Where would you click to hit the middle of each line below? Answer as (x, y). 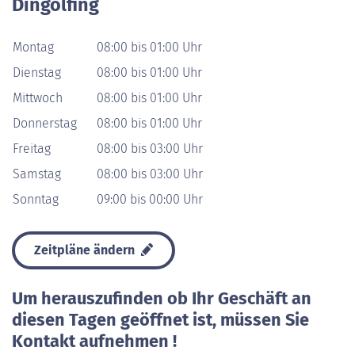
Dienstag (37, 73)
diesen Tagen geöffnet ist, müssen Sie (160, 320)
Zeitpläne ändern (86, 250)
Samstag (37, 174)
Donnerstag (45, 123)
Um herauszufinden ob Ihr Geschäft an (162, 299)
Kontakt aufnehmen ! (94, 342)
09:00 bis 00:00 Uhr (150, 199)
